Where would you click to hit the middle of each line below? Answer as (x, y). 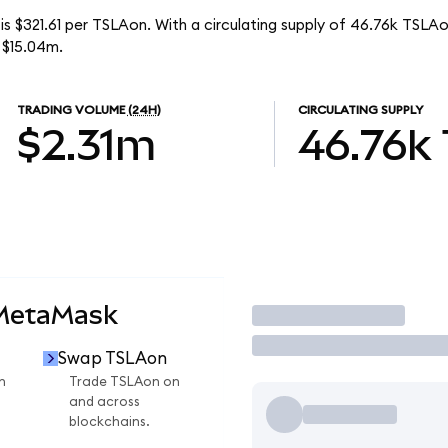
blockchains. (109, 422)
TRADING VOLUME (70, 110)
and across (104, 402)
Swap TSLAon (112, 358)
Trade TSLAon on (124, 382)
